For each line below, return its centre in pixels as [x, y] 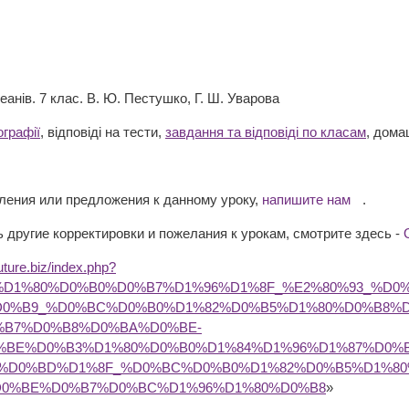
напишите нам [306, 199]
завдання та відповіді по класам [266, 132]
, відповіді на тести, [103, 132]
